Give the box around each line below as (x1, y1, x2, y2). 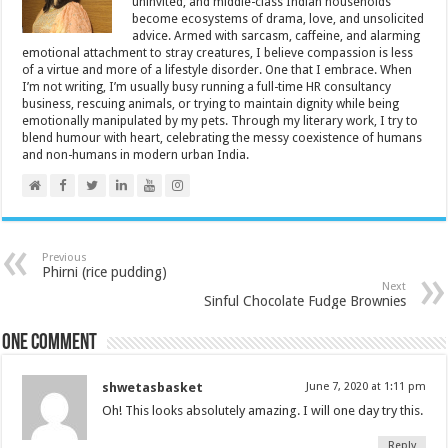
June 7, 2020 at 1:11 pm (305, 379, 426, 393)
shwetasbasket (102, 379, 204, 395)
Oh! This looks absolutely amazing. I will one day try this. (102, 402, 424, 418)
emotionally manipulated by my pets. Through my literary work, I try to (22, 113, 419, 128)
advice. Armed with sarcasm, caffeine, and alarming (132, 28, 421, 43)
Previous (42, 250, 88, 264)
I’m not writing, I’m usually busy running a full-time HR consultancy (22, 79, 392, 94)
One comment (2, 331, 98, 355)
